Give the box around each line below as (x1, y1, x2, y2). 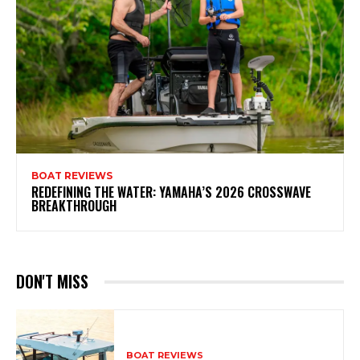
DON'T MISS (16, 269, 88, 294)
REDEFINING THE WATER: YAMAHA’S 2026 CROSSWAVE (31, 182, 311, 202)
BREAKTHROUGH (31, 196, 120, 216)
